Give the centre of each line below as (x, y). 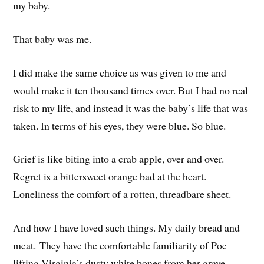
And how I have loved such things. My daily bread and (127, 228)
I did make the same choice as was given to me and (120, 72)
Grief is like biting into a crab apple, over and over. (119, 159)
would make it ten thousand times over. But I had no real (131, 90)
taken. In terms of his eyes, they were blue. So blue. (120, 125)
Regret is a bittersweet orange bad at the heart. (110, 176)
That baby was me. (52, 39)
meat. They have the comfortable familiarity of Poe (120, 245)
